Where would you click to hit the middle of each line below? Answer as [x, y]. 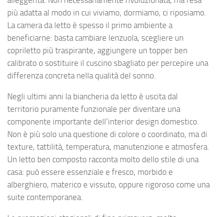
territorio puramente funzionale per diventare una [94, 109]
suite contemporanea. [45, 197]
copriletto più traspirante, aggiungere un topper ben [97, 51]
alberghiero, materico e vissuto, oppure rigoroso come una [108, 185]
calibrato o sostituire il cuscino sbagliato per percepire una [108, 63]
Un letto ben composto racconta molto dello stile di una [103, 160]
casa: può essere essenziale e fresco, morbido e [90, 172]
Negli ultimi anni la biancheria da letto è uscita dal [93, 97]
